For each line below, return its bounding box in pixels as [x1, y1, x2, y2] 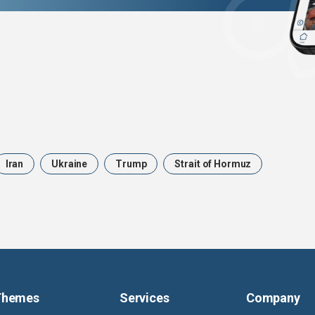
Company [246, 290, 300, 306]
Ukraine [51, 158, 88, 170]
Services [120, 290, 169, 306]
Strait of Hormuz [174, 158, 252, 170]
